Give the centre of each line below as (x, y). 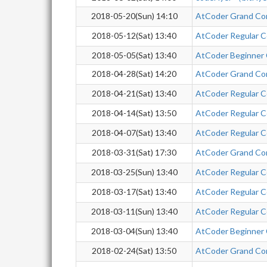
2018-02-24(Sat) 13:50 (134, 251)
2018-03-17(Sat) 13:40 (134, 192)
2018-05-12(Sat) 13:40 (134, 35)
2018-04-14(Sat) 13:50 (134, 113)
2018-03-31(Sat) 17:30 (134, 152)
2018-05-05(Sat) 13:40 (134, 55)
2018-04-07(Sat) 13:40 (134, 133)
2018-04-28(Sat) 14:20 (134, 74)
